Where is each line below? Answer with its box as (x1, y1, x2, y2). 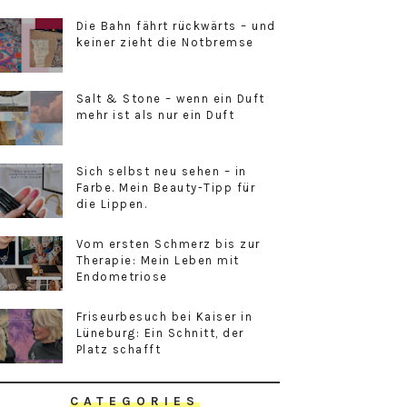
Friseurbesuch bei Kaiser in (75, 310, 253, 324)
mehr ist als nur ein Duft (75, 108, 235, 123)
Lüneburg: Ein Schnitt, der (75, 326, 244, 341)
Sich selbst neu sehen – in (75, 164, 247, 179)
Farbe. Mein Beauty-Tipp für (75, 181, 256, 195)
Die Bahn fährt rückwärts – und (75, 19, 276, 34)
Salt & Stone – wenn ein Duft (75, 92, 265, 106)
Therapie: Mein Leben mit (75, 253, 240, 268)
